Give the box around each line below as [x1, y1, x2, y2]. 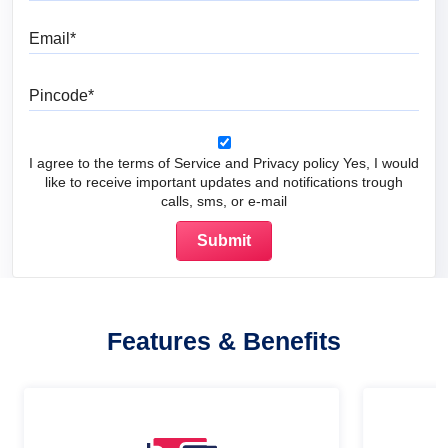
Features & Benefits [107, 327, 341, 356]
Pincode [223, 78, 274, 95]
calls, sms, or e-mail [161, 193, 287, 210]
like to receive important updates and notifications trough [45, 174, 403, 191]
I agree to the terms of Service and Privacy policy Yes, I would [29, 155, 419, 172]
